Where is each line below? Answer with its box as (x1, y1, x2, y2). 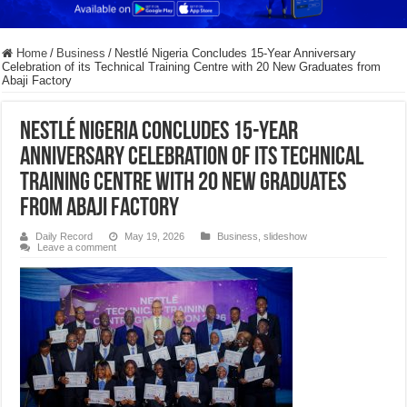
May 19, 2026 (124, 231, 185, 243)
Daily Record (35, 231, 94, 243)
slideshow (263, 231, 308, 243)
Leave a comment (37, 242, 117, 253)
